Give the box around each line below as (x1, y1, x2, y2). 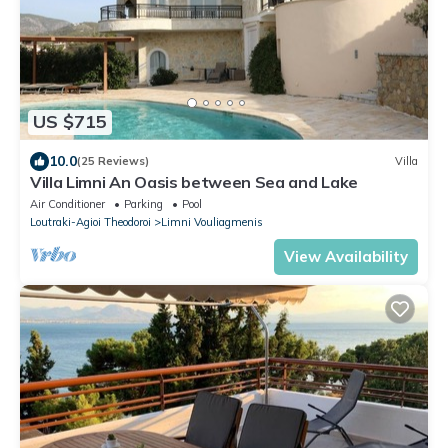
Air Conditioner (30, 196, 105, 211)
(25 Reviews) (77, 154, 149, 169)
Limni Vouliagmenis (161, 214, 263, 229)
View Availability (284, 246, 408, 266)
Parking (124, 196, 163, 211)
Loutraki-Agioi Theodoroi (30, 214, 151, 229)
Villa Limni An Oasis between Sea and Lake (30, 171, 358, 192)
